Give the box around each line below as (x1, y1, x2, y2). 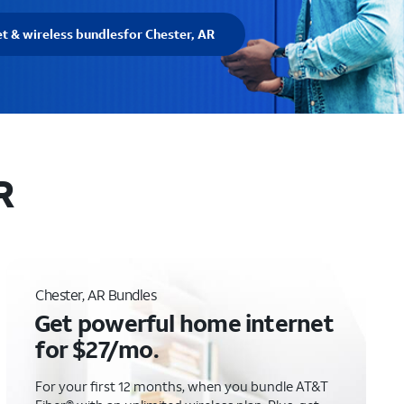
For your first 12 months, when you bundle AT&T (35, 377, 329, 395)
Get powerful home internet (34, 308, 334, 338)
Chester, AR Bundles (35, 285, 157, 304)
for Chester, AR (124, 25, 215, 42)
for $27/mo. (35, 334, 159, 364)
